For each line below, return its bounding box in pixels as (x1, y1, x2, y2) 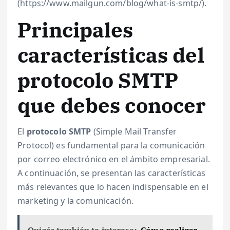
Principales (17, 16, 133, 44)
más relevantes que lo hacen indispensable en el (17, 181, 208, 193)
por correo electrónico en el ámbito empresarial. (17, 153, 210, 165)
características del (17, 42, 204, 69)
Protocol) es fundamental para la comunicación (17, 139, 205, 151)
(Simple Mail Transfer (91, 125, 177, 137)
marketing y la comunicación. (17, 195, 134, 206)
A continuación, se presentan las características (17, 167, 205, 179)
